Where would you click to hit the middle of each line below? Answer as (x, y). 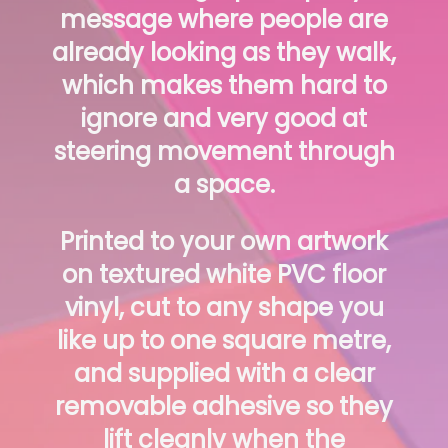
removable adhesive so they (224, 407)
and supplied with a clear (224, 374)
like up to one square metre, (224, 341)
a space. (224, 185)
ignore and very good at (224, 119)
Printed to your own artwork (224, 242)
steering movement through (224, 152)
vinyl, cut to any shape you (224, 308)
